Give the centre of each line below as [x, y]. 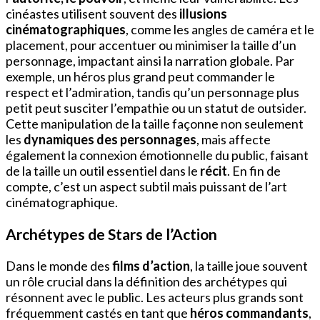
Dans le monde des [59, 266]
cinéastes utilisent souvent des [92, 14]
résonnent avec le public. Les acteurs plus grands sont [155, 297]
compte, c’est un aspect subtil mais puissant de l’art [146, 187]
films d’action [151, 266]
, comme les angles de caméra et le [220, 30]
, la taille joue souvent [249, 266]
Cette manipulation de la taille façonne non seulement [155, 124]
